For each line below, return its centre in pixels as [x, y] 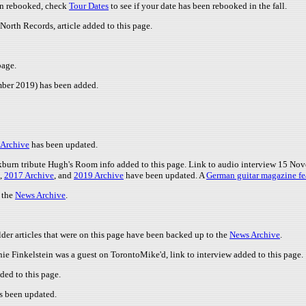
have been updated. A [165, 175]
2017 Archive [29, 175]
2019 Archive [99, 175]
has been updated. [64, 144]
